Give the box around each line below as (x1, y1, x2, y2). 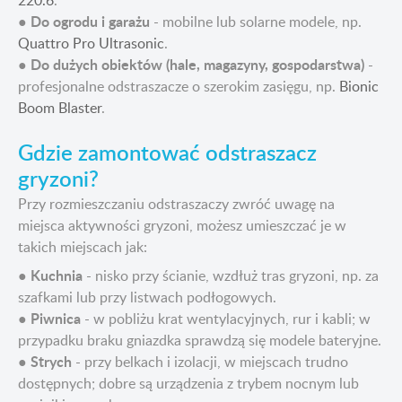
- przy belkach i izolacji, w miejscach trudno (72, 352, 348, 372)
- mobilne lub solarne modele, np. (150, 12, 362, 32)
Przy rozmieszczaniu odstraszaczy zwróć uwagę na (18, 194, 335, 214)
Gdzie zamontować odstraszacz (18, 137, 317, 168)
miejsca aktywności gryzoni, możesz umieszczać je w (18, 215, 346, 236)
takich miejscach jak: (18, 237, 147, 258)
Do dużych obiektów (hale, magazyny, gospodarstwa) (31, 54, 364, 75)
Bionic (339, 76, 379, 97)
